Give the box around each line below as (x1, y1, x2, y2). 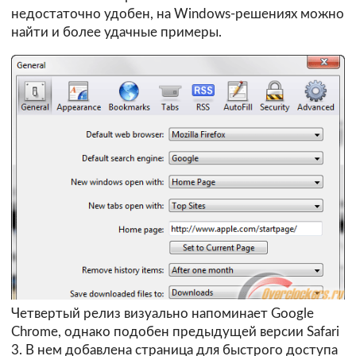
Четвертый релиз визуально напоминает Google (11, 307, 314, 321)
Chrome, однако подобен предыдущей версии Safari (11, 325, 339, 339)
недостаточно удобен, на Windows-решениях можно (11, 6, 344, 21)
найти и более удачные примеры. (11, 25, 222, 39)
